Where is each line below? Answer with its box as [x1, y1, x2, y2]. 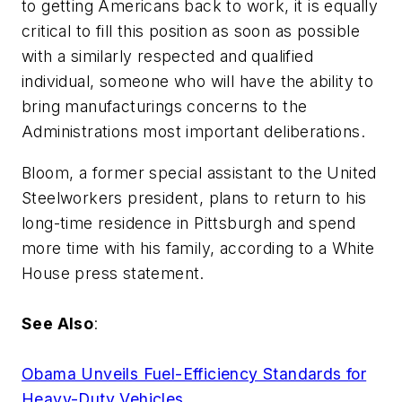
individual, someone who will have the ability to [22, 72, 374, 92]
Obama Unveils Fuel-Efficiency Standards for [22, 363, 367, 383]
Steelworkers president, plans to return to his [22, 188, 367, 207]
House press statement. [22, 263, 205, 283]
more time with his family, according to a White [22, 238, 375, 258]
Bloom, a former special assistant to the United [22, 162, 377, 182]
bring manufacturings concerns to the [22, 97, 308, 117]
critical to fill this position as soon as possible [22, 22, 360, 41]
